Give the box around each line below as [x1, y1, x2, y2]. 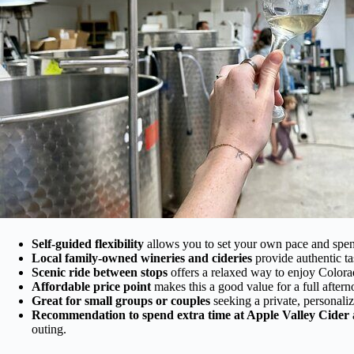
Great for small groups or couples [32, 293, 210, 307]
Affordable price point [32, 279, 151, 293]
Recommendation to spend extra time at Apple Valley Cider [32, 307, 349, 322]
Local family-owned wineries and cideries [32, 250, 252, 265]
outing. [32, 322, 66, 336]
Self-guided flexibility [32, 236, 144, 250]
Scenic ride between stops [32, 265, 168, 279]
